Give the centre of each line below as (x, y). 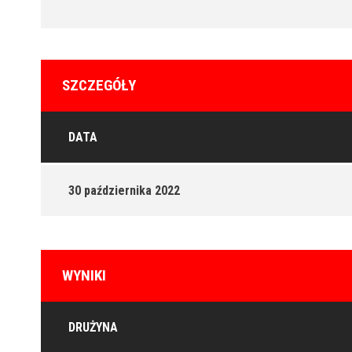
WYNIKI (84, 275)
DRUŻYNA (93, 327)
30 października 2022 (124, 191)
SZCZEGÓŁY (99, 85)
